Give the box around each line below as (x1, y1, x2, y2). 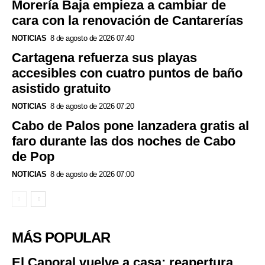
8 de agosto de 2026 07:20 (50, 102, 134, 111)
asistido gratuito (12, 81, 111, 96)
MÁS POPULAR (12, 230, 110, 246)
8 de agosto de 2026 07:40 (50, 34, 134, 43)
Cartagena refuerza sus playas (12, 50, 197, 66)
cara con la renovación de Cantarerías (12, 13, 243, 28)
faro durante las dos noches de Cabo (12, 134, 235, 149)
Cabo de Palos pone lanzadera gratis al (12, 118, 249, 134)
